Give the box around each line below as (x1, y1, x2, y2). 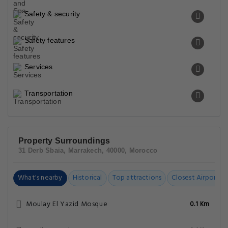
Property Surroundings (18, 136, 110, 145)
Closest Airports (172, 172, 222, 184)
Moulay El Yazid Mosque (26, 198, 108, 210)
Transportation (24, 89, 73, 97)
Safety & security (24, 10, 80, 18)
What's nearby (18, 172, 63, 184)
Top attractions (112, 172, 162, 184)
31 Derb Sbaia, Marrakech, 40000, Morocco (18, 147, 158, 154)
